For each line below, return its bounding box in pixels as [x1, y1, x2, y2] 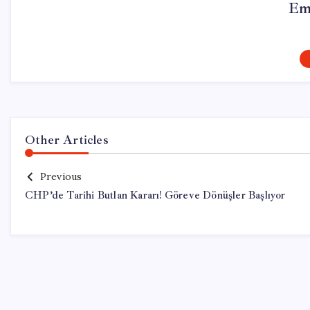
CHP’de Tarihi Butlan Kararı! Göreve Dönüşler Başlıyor [25, 189, 286, 202]
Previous [39, 170, 82, 183]
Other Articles [25, 132, 109, 147]
